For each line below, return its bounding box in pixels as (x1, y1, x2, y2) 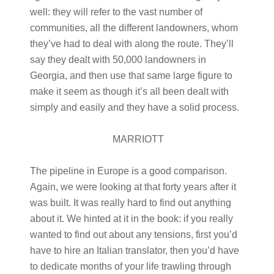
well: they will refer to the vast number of (29, 7, 202, 17)
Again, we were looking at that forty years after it (29, 182, 236, 192)
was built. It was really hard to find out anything (29, 198, 231, 208)
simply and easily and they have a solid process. (29, 102, 239, 113)
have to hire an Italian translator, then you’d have (29, 245, 239, 256)
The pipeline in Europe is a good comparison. (29, 166, 227, 176)
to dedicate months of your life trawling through (29, 261, 231, 272)
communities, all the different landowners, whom (29, 23, 238, 33)
